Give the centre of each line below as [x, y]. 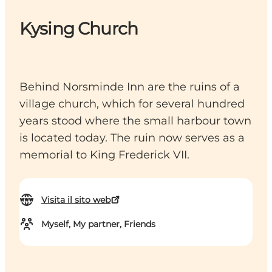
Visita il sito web [76, 200]
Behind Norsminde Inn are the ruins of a [130, 87]
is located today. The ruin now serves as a [132, 138]
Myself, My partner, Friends [98, 224]
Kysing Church [79, 29]
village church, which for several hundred [132, 104]
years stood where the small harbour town [135, 121]
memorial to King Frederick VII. [104, 155]
